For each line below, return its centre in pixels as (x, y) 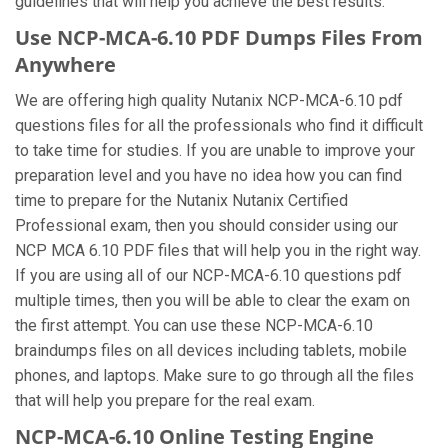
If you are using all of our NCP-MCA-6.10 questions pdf (208, 275)
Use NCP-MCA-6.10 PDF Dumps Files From (219, 37)
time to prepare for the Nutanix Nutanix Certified (181, 200)
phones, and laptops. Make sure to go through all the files (214, 375)
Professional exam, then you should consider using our (206, 225)
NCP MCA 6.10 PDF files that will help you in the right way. (218, 250)
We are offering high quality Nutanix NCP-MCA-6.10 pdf (209, 100)
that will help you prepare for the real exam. (165, 400)
